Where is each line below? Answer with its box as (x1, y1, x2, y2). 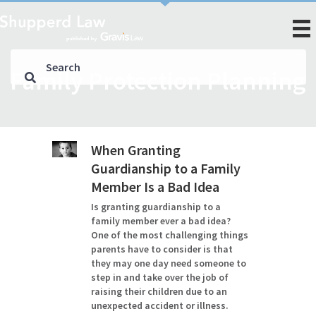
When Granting (90, 141, 181, 159)
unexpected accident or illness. (90, 299, 229, 312)
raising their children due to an (90, 285, 227, 298)
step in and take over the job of (90, 271, 229, 284)
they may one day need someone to (90, 257, 246, 269)
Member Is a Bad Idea (90, 178, 219, 195)
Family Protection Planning (10, 65, 306, 97)
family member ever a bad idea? (90, 214, 231, 227)
